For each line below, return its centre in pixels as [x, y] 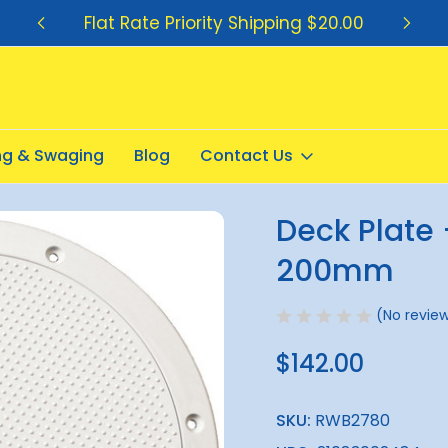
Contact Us [246, 155]
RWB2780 [352, 421]
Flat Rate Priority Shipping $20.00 [224, 22]
